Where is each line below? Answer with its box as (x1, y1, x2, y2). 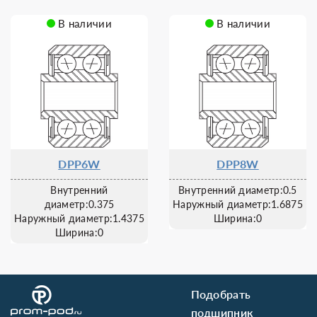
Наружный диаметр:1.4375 (14, 212, 144, 224)
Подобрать (190, 287, 251, 301)
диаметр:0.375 (44, 198, 115, 210)
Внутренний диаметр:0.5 (178, 184, 297, 196)
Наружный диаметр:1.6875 (173, 198, 303, 210)
